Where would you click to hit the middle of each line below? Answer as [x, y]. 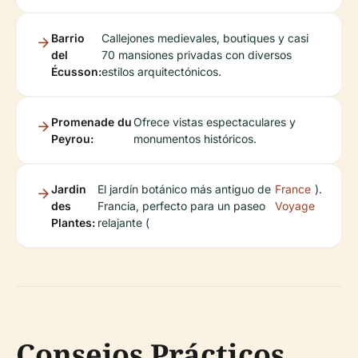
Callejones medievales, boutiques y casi [205, 38]
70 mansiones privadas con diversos [197, 54]
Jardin [69, 189]
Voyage [295, 205]
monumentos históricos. [195, 138]
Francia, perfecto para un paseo [182, 205]
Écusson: [76, 71]
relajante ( [124, 222]
